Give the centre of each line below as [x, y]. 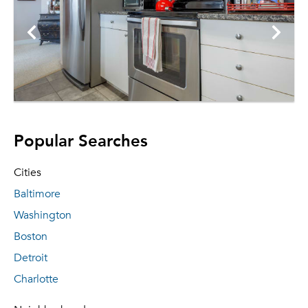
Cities [27, 173]
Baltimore [37, 194]
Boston [31, 236]
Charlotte [36, 279]
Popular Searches [81, 140]
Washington [43, 215]
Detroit [31, 258]
